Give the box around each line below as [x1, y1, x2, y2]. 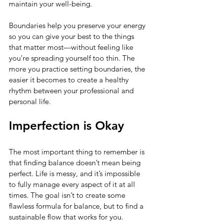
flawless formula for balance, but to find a [9, 201, 146, 211]
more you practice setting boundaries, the [9, 64, 147, 74]
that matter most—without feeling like [9, 42, 135, 52]
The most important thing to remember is [9, 147, 147, 156]
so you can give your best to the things [9, 31, 136, 41]
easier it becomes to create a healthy [9, 74, 131, 84]
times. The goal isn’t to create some [9, 190, 127, 200]
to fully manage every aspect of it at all [9, 179, 137, 189]
